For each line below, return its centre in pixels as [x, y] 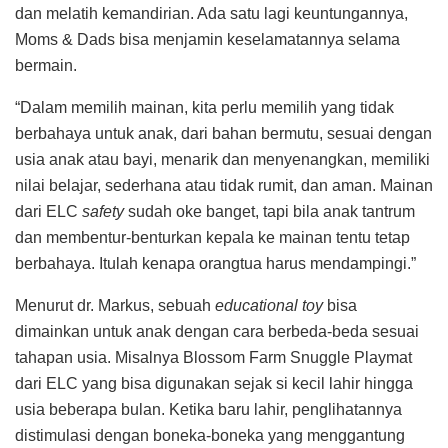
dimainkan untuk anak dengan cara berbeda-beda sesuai [217, 331]
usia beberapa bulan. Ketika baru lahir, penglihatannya [208, 409]
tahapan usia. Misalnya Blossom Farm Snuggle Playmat [213, 357]
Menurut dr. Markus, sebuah [115, 305]
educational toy [269, 305]
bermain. [46, 65]
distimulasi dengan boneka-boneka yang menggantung [210, 435]
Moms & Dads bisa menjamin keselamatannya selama [207, 39]
